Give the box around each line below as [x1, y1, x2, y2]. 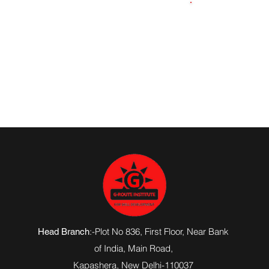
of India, [94, 243, 128, 254]
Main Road [127, 243, 171, 254]
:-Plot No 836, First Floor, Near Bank [89, 226, 229, 237]
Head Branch [38, 226, 90, 237]
